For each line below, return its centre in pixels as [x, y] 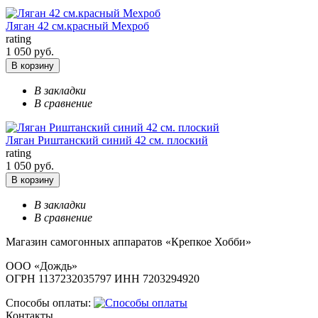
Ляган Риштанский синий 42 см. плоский [107, 141]
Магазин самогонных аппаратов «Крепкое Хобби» [128, 242]
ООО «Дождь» [42, 266]
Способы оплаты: [48, 303]
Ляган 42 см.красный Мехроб [77, 26]
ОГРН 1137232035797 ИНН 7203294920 [103, 279]
